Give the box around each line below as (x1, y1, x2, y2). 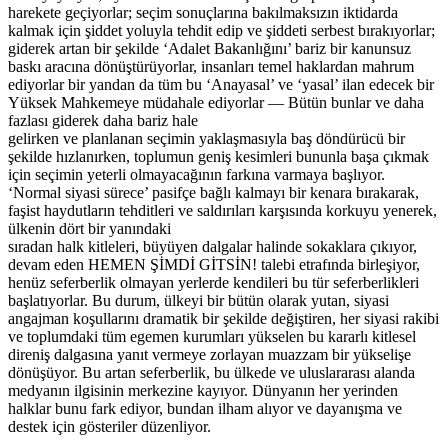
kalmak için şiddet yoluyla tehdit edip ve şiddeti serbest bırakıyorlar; (8, 21, 435, 39)
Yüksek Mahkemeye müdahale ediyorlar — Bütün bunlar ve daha (8, 93, 424, 111)
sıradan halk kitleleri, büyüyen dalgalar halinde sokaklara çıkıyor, (8, 237, 417, 255)
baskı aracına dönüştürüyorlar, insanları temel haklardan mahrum (8, 57, 414, 75)
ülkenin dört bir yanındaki (8, 219, 171, 237)
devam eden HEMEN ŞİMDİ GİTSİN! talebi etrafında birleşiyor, (8, 255, 420, 273)
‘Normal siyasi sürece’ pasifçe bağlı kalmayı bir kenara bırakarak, (8, 183, 419, 201)
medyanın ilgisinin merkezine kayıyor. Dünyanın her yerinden (8, 381, 398, 399)
